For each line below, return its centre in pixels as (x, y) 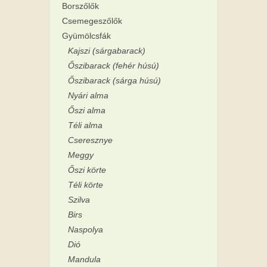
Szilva (79, 199)
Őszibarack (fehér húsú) (114, 65)
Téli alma (85, 125)
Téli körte (86, 184)
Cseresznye (90, 140)
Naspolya (86, 229)
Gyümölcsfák (86, 35)
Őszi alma (87, 110)
